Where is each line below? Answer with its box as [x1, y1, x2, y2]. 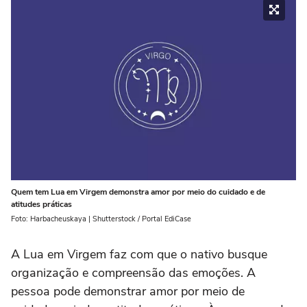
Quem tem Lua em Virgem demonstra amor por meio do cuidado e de [11, 186, 265, 198]
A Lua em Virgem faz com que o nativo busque [11, 246, 267, 263]
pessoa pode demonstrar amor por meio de [11, 283, 245, 300]
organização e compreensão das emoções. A [11, 265, 256, 282]
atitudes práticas [11, 199, 72, 210]
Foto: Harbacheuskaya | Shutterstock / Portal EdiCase [11, 214, 191, 225]
